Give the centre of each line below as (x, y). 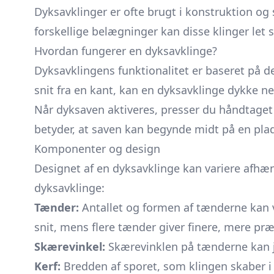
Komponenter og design (97, 149)
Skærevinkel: (70, 246)
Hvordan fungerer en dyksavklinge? (126, 51)
